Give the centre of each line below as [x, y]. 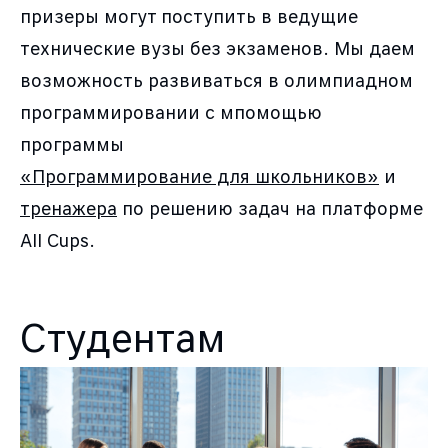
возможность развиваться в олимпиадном [216, 80]
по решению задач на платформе [270, 208]
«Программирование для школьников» [199, 176]
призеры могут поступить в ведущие [189, 16]
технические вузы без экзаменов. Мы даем [217, 48]
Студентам [122, 337]
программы [72, 144]
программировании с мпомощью [171, 112]
